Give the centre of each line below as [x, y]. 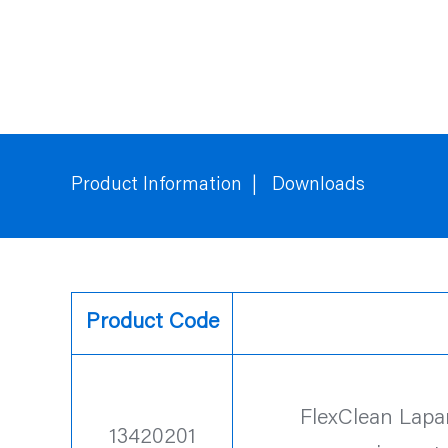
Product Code [152, 322]
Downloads [318, 185]
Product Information [156, 185]
